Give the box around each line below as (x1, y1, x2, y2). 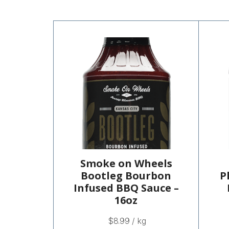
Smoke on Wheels (80, 156, 172, 171)
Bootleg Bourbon (81, 169, 171, 183)
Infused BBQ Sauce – (73, 181, 179, 195)
